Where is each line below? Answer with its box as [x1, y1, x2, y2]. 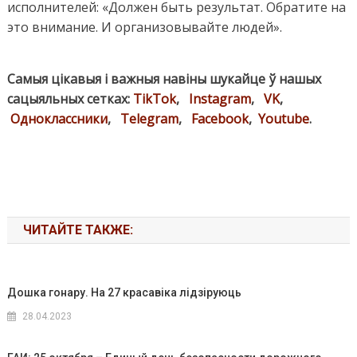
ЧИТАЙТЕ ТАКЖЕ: [22, 222, 133, 238]
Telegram [120, 110, 178, 128]
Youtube [257, 110, 309, 128]
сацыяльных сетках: [6, 90, 133, 108]
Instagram [188, 90, 251, 108]
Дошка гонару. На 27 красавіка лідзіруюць [7, 286, 242, 300]
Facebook [190, 110, 249, 128]
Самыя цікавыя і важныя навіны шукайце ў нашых [6, 70, 321, 88]
